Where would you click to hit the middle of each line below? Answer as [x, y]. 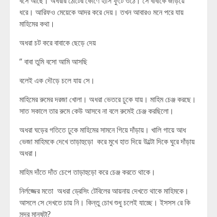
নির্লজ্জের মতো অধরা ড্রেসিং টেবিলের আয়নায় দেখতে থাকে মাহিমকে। [104, 191]
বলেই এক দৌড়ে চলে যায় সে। [58, 80]
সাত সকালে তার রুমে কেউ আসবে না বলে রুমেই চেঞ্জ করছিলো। [98, 111]
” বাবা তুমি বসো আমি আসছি [53, 62]
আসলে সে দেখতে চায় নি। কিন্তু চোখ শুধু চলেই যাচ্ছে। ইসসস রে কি [105, 202]
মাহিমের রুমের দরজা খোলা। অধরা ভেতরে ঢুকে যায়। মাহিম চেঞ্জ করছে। [108, 99]
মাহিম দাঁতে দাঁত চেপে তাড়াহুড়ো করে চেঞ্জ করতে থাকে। [87, 172]
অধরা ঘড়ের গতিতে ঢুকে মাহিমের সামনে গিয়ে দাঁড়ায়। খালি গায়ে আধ [103, 130]
